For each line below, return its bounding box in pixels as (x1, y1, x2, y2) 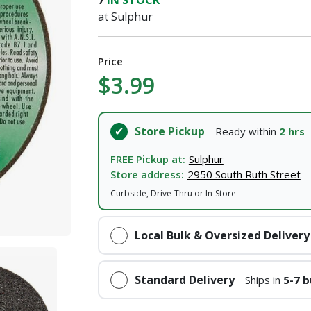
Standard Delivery (134, 272, 235, 288)
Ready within (215, 124, 279, 139)
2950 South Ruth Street (187, 167, 301, 181)
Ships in (244, 273, 283, 287)
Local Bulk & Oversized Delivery (134, 228, 310, 244)
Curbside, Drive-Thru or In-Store (110, 187, 236, 199)
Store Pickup (134, 124, 205, 140)
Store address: (110, 167, 184, 181)
